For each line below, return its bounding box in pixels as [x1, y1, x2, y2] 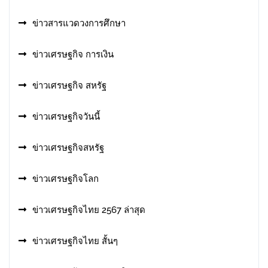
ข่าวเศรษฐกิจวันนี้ [32, 111, 100, 122]
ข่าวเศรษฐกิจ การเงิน [32, 49, 114, 60]
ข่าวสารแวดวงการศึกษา [32, 18, 126, 29]
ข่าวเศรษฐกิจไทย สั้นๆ [32, 236, 118, 246]
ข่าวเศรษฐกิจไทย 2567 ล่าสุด [32, 205, 145, 215]
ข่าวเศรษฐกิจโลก [32, 173, 99, 184]
